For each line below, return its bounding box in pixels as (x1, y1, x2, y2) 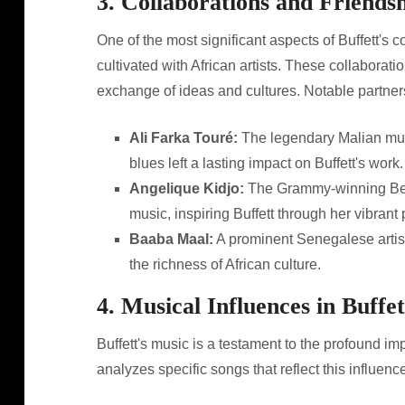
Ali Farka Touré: (128, 130, 238, 146)
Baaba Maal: (128, 231, 213, 247)
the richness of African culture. (128, 257, 321, 272)
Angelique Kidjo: (128, 181, 244, 196)
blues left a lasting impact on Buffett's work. (128, 155, 403, 171)
